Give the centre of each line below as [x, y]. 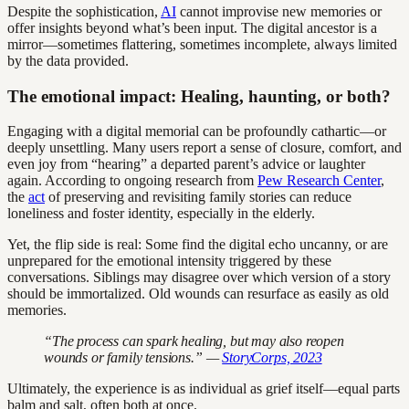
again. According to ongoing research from [132, 181]
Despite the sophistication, [84, 11]
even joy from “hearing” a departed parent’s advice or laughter [186, 164]
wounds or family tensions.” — [133, 358]
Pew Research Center [319, 181]
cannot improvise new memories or [279, 11]
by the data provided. [68, 60]
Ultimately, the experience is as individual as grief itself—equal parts [204, 389]
